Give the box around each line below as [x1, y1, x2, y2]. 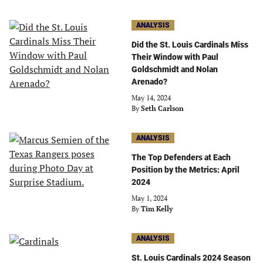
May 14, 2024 [131, 93, 171, 102]
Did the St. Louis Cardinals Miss [131, 40, 248, 49]
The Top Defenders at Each [131, 153, 231, 162]
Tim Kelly [141, 204, 173, 213]
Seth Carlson [141, 104, 184, 113]
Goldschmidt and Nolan [131, 65, 218, 74]
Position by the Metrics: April [131, 165, 240, 174]
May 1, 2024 [131, 194, 167, 203]
